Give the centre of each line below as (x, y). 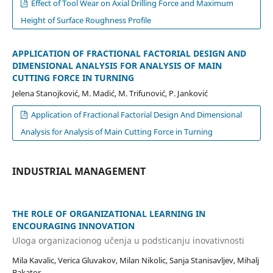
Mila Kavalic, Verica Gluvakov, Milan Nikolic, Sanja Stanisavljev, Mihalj (135, 260)
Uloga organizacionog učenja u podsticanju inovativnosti (128, 240)
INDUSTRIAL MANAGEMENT (79, 172)
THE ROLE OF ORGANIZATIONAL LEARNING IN (108, 214)
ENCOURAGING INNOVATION (73, 226)
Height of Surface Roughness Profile (86, 20)
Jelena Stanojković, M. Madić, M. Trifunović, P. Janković (110, 94)
